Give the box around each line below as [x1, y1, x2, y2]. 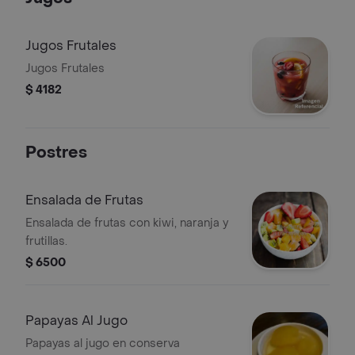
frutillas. [25, 234, 67, 249]
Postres [25, 143, 87, 163]
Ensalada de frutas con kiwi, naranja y [25, 216, 228, 231]
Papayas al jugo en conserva [25, 336, 180, 351]
